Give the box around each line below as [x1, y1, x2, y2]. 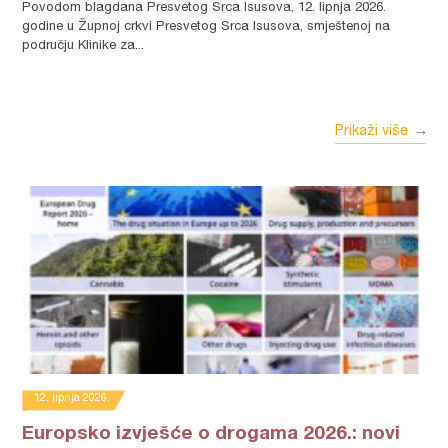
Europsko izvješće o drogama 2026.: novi [22, 425, 401, 444]
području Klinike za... [22, 40, 145, 53]
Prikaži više [334, 125, 408, 139]
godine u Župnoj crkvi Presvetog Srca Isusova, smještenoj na [22, 21, 391, 34]
